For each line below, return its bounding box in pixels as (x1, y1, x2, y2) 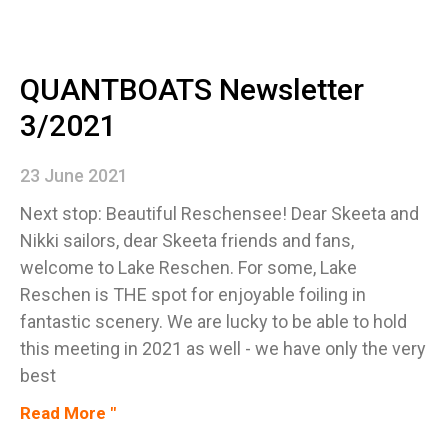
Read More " (20, 402, 116, 423)
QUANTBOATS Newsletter (20, 71, 364, 107)
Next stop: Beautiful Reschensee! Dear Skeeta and (20, 202, 419, 224)
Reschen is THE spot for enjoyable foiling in (20, 283, 366, 305)
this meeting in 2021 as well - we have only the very (20, 337, 426, 359)
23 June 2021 (20, 164, 128, 186)
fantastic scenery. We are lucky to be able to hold (20, 310, 407, 332)
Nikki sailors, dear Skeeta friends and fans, (20, 229, 354, 251)
